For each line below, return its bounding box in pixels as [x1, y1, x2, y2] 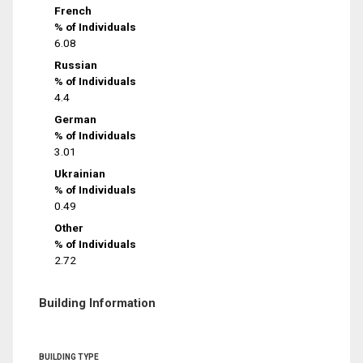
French [54, 4, 92, 18]
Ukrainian [54, 166, 106, 180]
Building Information [39, 295, 156, 310]
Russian [54, 58, 98, 72]
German [54, 112, 97, 126]
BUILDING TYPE [39, 352, 99, 361]
